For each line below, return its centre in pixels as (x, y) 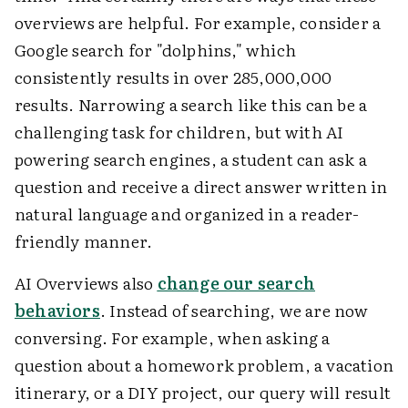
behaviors (57, 311)
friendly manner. (84, 241)
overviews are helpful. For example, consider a (198, 23)
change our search (236, 283)
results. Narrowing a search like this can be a (191, 105)
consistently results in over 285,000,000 (173, 77)
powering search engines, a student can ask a (191, 159)
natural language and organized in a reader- (187, 214)
